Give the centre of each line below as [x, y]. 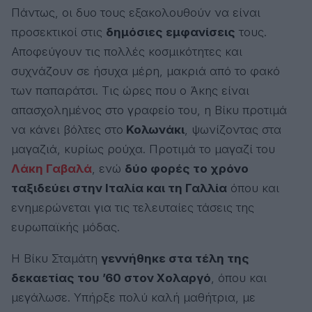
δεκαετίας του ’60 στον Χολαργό [111, 278]
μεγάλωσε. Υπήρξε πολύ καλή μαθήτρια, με [133, 297]
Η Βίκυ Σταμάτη [56, 258]
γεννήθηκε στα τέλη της [175, 258]
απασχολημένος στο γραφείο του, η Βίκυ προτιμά [149, 110]
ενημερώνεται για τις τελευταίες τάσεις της [133, 207]
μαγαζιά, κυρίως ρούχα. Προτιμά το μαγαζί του [143, 149]
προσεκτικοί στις [58, 32]
